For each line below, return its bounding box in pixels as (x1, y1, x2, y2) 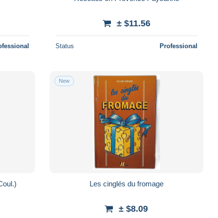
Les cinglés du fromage (89, 179, 163, 188)
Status (55, 42, 74, 50)
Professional (159, 42, 198, 50)
